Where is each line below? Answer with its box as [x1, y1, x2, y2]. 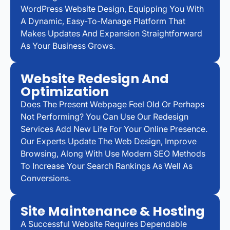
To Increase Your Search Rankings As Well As [21, 160, 193, 171]
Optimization [21, 82, 109, 101]
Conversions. [21, 172, 71, 183]
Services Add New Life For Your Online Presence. [21, 123, 207, 134]
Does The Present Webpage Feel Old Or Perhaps [21, 99, 204, 109]
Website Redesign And [21, 69, 169, 88]
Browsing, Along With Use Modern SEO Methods [21, 148, 205, 159]
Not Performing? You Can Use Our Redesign [21, 111, 188, 122]
